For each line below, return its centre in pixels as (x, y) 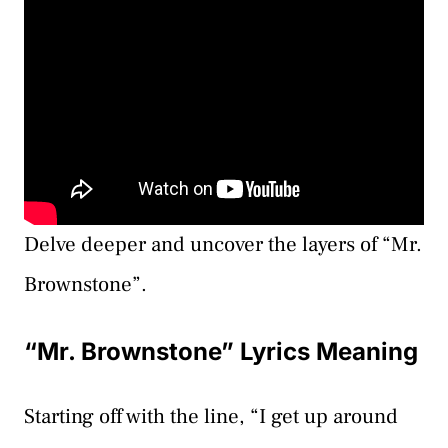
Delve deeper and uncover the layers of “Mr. (223, 244)
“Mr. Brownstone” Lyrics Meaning (221, 352)
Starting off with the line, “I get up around (211, 417)
